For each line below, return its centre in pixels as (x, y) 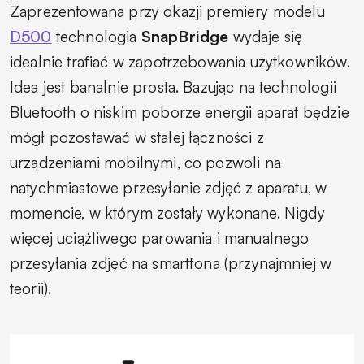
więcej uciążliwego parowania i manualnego (160, 238)
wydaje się (266, 36)
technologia (96, 36)
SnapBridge (185, 36)
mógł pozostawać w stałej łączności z (137, 137)
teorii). (31, 288)
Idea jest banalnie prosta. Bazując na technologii (173, 87)
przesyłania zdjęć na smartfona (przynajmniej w (171, 263)
